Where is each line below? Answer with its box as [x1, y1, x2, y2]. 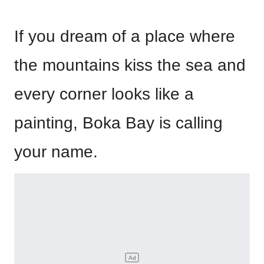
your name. [14, 143, 98, 161]
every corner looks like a [14, 85, 194, 104]
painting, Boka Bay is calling [14, 114, 223, 133]
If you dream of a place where [14, 27, 235, 46]
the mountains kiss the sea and [14, 56, 246, 75]
